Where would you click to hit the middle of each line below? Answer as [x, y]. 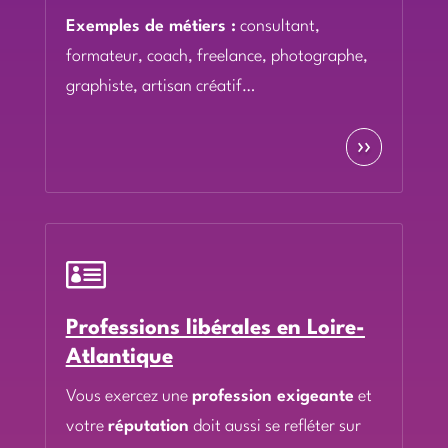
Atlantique [119, 357]
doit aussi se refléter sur [274, 426]
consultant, [277, 26]
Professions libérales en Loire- [215, 328]
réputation [148, 426]
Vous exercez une [128, 396]
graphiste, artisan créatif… [160, 86]
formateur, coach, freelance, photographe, [216, 56]
